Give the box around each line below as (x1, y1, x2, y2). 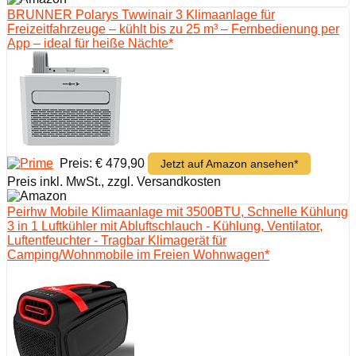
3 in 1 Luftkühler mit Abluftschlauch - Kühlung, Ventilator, (7, 219, 323, 233)
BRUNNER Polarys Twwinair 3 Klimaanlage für (7, 7, 275, 21)
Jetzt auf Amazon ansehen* (161, 157, 298, 170)
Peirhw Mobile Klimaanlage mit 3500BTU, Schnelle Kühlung (7, 204, 348, 219)
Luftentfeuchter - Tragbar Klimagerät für (7, 233, 226, 247)
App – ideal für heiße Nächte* (7, 36, 173, 50)
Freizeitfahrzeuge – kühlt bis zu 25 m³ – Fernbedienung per (7, 21, 339, 36)
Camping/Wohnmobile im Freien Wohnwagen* (7, 247, 269, 261)
